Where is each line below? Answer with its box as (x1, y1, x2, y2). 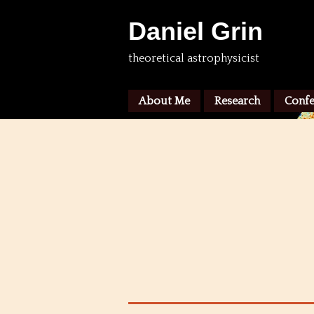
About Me (139, 95, 190, 107)
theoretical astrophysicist (128, 52, 259, 64)
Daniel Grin (128, 17, 263, 46)
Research (214, 95, 260, 107)
